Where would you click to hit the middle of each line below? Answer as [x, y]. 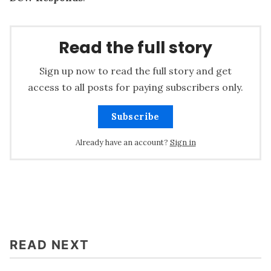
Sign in [183, 143]
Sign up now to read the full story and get [135, 71]
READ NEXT [50, 245]
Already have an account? [122, 143]
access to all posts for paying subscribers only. [135, 87]
